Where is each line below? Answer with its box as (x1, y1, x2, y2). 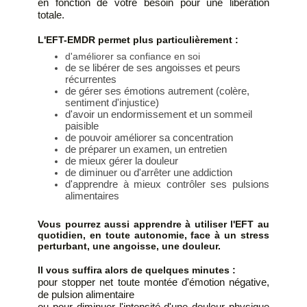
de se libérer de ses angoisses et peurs (65, 62, 241, 74)
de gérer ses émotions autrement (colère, (65, 85, 249, 97)
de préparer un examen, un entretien (65, 143, 227, 156)
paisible (65, 120, 99, 132)
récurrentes (65, 73, 116, 86)
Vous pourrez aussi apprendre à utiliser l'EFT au (38, 219, 269, 230)
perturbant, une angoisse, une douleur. (38, 241, 221, 252)
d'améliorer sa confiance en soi (65, 51, 200, 62)
